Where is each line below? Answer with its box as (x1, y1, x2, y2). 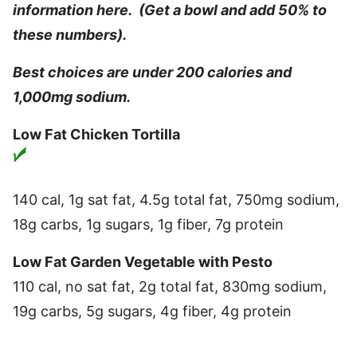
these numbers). (13, 25, 127, 43)
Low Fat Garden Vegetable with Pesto (13, 253, 273, 270)
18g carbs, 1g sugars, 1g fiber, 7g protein (13, 215, 284, 233)
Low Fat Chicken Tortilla (13, 125, 180, 143)
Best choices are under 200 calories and (13, 63, 292, 80)
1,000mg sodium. (13, 88, 131, 105)
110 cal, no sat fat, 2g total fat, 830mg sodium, (13, 277, 327, 295)
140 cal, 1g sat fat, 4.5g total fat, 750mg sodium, (13, 190, 339, 208)
